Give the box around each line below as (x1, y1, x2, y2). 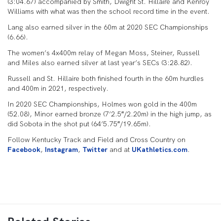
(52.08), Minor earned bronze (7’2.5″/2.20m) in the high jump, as (7, 110, 212, 118)
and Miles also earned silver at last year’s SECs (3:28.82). (7, 58, 194, 67)
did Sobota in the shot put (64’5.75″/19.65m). (7, 119, 153, 128)
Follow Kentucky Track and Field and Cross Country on (7, 135, 185, 144)
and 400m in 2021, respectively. (7, 84, 110, 93)
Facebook (7, 145, 40, 154)
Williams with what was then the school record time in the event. (7, 7, 212, 16)
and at (108, 145, 132, 154)
